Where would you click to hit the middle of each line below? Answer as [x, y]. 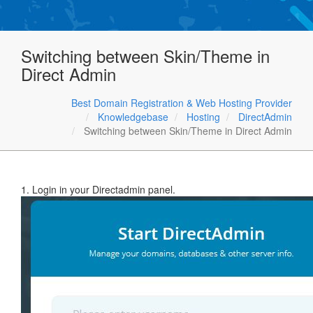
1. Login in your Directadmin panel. [98, 189]
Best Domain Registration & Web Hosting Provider [182, 103]
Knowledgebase [133, 117]
